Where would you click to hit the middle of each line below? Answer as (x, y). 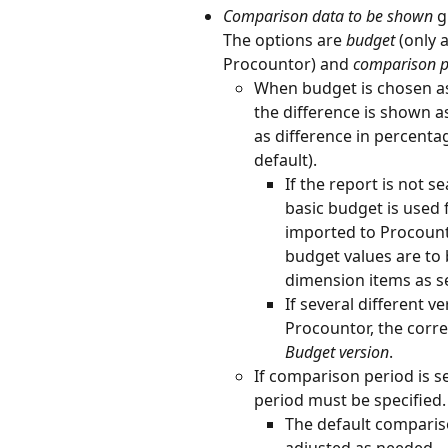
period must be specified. (350, 400)
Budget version (337, 352)
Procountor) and (288, 64)
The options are (284, 40)
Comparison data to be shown (330, 16)
